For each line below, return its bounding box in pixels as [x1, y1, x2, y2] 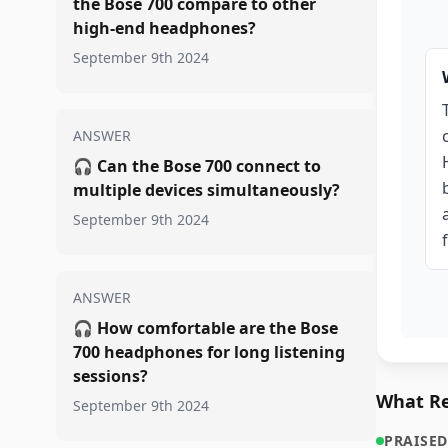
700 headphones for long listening [73, 341, 345, 363]
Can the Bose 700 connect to [97, 155, 321, 177]
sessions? [73, 365, 148, 387]
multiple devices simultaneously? [73, 179, 340, 201]
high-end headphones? [73, 17, 256, 39]
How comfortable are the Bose [97, 317, 338, 339]
